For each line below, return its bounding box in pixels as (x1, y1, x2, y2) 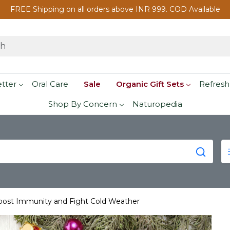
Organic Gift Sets (116, 79, 184, 89)
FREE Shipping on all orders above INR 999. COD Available (10, 5, 220, 14)
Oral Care (31, 79, 68, 89)
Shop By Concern (48, 99, 117, 109)
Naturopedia (132, 99, 182, 109)
